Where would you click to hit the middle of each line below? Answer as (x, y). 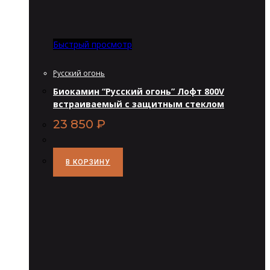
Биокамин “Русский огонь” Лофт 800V (139, 92)
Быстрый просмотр (93, 44)
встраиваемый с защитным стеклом (139, 104)
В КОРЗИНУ (88, 162)
